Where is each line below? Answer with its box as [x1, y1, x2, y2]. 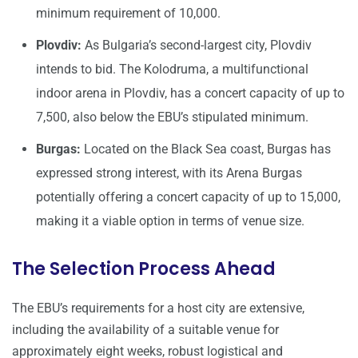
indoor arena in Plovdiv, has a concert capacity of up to [36, 86, 344, 101]
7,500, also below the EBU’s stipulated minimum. [36, 109, 308, 125]
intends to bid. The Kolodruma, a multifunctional [36, 62, 308, 78]
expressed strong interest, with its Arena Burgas [36, 165, 302, 181]
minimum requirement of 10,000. [36, 6, 221, 22]
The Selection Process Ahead [12, 257, 276, 282]
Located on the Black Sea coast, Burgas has [81, 141, 331, 157]
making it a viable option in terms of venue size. [36, 213, 304, 229]
